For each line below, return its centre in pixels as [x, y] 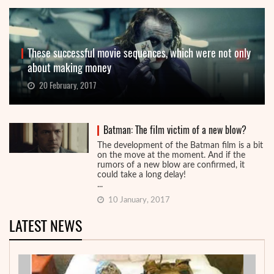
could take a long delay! [142, 175]
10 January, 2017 [138, 200]
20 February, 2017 [67, 85]
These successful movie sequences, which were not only [139, 53]
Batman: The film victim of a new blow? [175, 130]
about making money [69, 68]
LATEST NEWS [46, 225]
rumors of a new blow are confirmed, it [171, 165]
